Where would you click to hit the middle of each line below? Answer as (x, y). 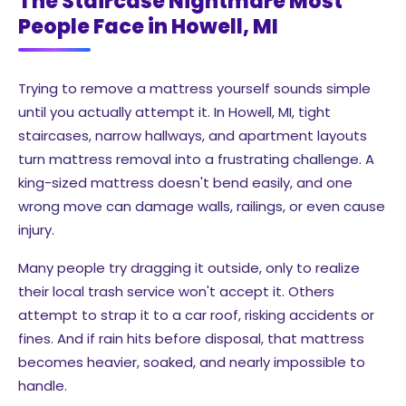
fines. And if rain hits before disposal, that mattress (191, 338)
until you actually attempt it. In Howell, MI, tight (174, 111)
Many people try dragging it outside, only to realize (189, 267)
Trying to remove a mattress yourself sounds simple (194, 88)
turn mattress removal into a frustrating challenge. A (196, 159)
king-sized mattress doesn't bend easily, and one (185, 182)
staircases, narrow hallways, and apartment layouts (193, 135)
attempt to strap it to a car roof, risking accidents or (196, 314)
